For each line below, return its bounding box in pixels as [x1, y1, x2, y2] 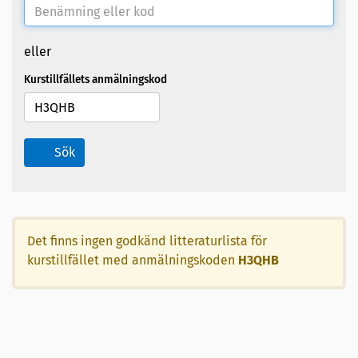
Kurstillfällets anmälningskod [24, 73, 167, 87]
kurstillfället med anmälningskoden [27, 253, 238, 268]
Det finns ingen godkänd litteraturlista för [27, 233, 267, 249]
